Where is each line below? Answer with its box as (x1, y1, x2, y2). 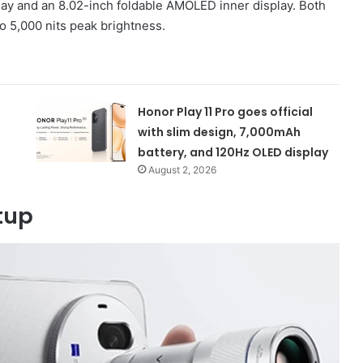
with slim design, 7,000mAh (138, 123, 301, 140)
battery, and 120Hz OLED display (138, 143, 329, 160)
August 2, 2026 (148, 163, 217, 176)
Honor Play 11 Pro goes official (138, 103, 314, 120)
